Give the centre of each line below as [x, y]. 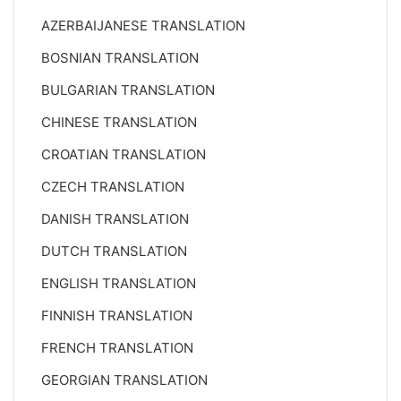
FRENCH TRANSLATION [117, 348]
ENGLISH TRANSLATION [119, 283]
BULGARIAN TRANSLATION [128, 90]
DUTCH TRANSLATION [114, 251]
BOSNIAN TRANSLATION [120, 58]
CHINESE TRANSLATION [119, 122]
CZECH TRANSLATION [113, 187]
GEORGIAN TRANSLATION [124, 380]
